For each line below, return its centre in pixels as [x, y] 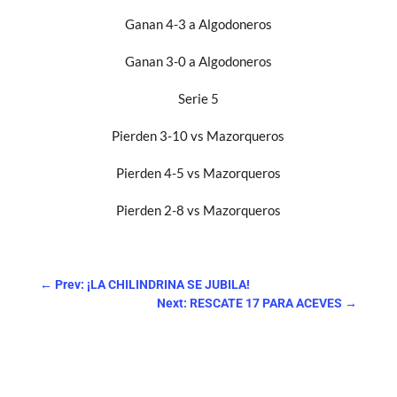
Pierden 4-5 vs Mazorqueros [198, 172]
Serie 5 [198, 98]
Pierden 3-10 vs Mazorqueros [198, 135]
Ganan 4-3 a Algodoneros [198, 23]
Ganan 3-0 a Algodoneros [198, 61]
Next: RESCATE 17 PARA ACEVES [250, 303]
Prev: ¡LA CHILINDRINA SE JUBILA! [152, 284]
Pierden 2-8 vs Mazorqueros [198, 210]
